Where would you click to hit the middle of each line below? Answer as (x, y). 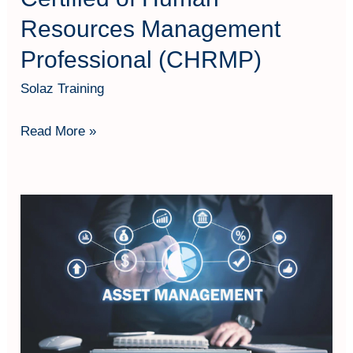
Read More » (59, 131)
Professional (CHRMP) (141, 60)
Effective (46, 206)
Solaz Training (63, 89)
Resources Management (151, 29)
